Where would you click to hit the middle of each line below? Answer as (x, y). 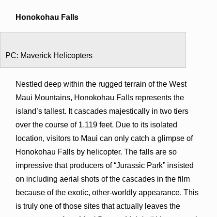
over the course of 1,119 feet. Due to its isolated (96, 124)
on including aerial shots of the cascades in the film (102, 179)
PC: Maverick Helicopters (49, 55)
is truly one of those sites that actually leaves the (98, 206)
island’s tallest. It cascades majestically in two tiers (102, 111)
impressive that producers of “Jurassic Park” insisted (104, 165)
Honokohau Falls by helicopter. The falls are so (96, 152)
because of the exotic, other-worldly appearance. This (107, 192)
